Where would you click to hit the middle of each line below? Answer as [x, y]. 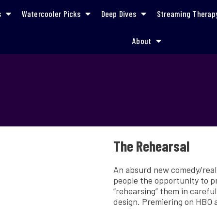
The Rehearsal [151, 146]
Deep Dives [119, 14]
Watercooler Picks [51, 14]
